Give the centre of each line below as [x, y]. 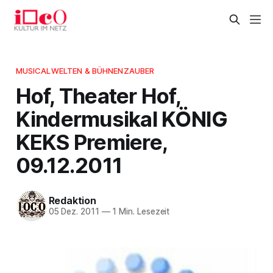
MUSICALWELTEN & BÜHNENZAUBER [85, 70]
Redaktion [72, 201]
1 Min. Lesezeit [140, 212]
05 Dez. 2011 [74, 212]
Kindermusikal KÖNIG [122, 119]
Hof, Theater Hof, [98, 95]
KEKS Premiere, [91, 142]
